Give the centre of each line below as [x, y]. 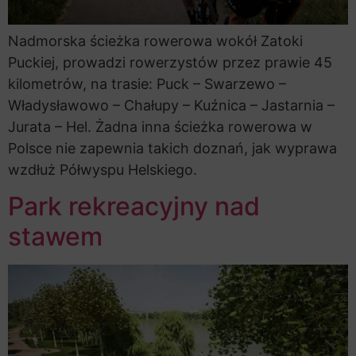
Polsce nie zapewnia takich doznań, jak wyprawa [172, 148]
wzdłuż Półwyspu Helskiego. [103, 169]
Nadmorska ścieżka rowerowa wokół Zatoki [155, 41]
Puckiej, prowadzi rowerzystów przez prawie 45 [170, 62]
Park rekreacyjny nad [134, 207]
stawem [55, 237]
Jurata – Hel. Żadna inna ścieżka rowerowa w [160, 126]
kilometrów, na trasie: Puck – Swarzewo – [147, 83]
